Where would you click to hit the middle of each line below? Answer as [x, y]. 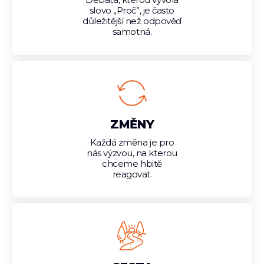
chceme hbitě [132, 164]
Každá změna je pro [132, 142]
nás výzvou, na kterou [132, 153]
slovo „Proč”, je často [132, 10]
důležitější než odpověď [132, 21]
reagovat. [132, 174]
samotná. [132, 32]
